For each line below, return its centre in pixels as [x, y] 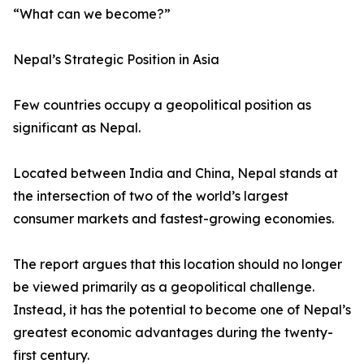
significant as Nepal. [77, 128]
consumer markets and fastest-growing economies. [173, 219]
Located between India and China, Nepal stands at [175, 173]
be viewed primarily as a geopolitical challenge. [164, 287]
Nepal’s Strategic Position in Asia [116, 60]
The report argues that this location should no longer [178, 264]
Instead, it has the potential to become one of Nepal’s [182, 310]
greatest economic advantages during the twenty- [173, 333]
